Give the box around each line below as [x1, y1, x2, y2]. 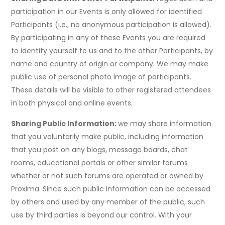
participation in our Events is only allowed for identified [11, 7, 202, 17]
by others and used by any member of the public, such [11, 197, 205, 207]
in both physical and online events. [11, 98, 133, 108]
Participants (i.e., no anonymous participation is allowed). [11, 20, 212, 30]
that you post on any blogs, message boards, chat [11, 145, 188, 155]
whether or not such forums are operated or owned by [11, 171, 204, 181]
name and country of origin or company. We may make [11, 59, 209, 69]
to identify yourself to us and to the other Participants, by [11, 46, 213, 56]
